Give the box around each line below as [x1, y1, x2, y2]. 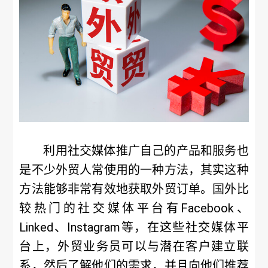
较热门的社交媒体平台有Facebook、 [19, 201, 249, 215]
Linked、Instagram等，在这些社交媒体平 [19, 220, 249, 234]
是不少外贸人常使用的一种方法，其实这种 [19, 163, 249, 177]
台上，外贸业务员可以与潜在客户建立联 [19, 239, 249, 254]
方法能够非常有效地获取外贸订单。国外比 [19, 182, 249, 196]
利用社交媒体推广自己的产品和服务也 [43, 144, 249, 158]
